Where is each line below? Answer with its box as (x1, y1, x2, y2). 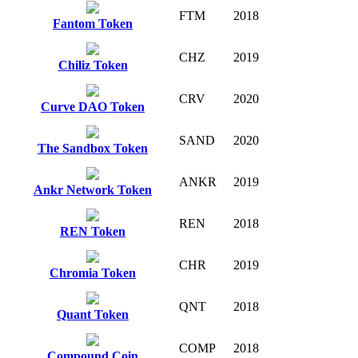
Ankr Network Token (34, 182, 152, 197)
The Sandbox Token (38, 141, 148, 155)
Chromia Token (50, 265, 136, 280)
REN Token (60, 224, 125, 238)
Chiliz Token (58, 58, 128, 72)
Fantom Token (53, 16, 133, 30)
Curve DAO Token (41, 99, 145, 113)
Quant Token (57, 307, 129, 321)
